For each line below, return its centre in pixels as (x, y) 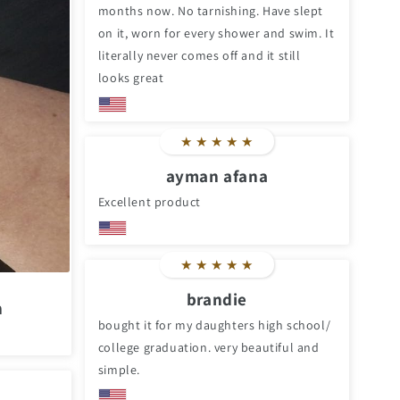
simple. (119, 370)
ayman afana (217, 175)
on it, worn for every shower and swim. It (216, 33)
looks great (131, 77)
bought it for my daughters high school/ (214, 325)
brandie (217, 300)
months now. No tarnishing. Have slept (210, 10)
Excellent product (149, 201)
